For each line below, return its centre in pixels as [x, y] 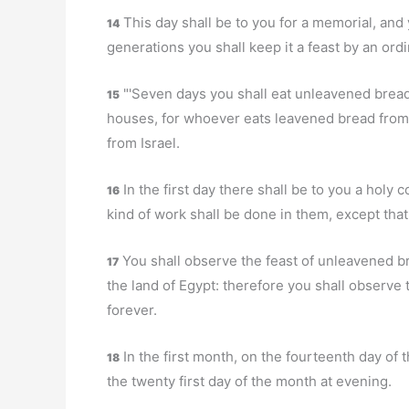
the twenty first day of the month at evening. [249, 381]
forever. [132, 310]
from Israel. [143, 143]
